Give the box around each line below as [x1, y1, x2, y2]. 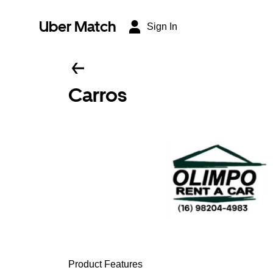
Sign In [147, 21, 177, 32]
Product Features [68, 259, 143, 269]
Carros [68, 83, 127, 107]
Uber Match [39, 18, 116, 35]
